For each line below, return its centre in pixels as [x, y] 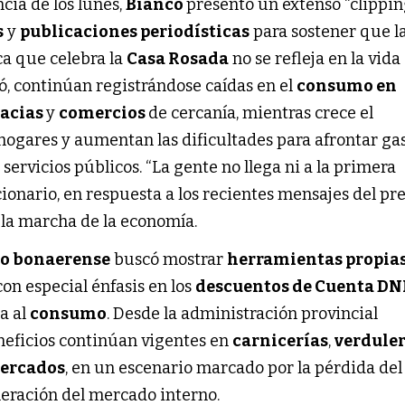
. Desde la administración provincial [243, 313]
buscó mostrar [169, 259]
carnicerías [281, 340]
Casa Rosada [178, 58]
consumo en [347, 85]
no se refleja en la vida [315, 58]
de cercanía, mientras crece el [261, 113]
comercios [104, 113]
